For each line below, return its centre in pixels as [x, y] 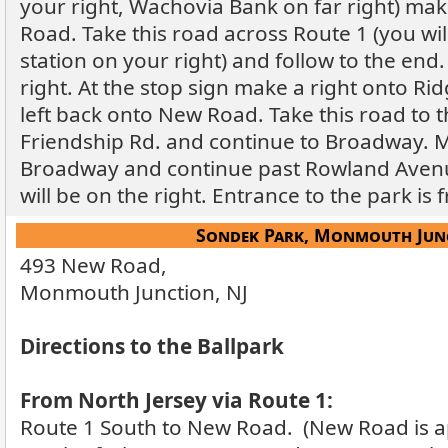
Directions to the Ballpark [152, 346]
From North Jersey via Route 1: [176, 400]
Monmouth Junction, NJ [134, 292]
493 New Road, [93, 265]
